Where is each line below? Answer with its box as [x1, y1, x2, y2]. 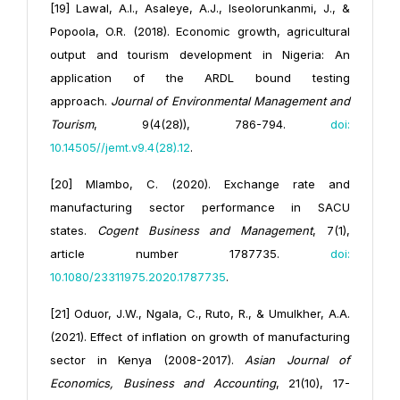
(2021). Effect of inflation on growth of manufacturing [50, 329, 350, 345]
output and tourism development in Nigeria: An [50, 47, 350, 62]
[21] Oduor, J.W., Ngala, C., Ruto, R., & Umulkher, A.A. [50, 306, 350, 321]
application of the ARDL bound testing [50, 71, 350, 86]
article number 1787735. [50, 246, 330, 262]
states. [50, 223, 97, 238]
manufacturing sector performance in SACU [50, 200, 350, 215]
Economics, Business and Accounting [50, 376, 276, 391]
